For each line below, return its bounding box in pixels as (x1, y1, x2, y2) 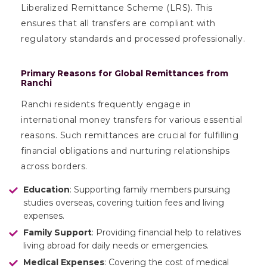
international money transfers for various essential (21, 114, 243, 125)
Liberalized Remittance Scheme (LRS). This (21, 2, 213, 13)
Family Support (23, 226, 92, 238)
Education (23, 184, 70, 195)
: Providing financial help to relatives (92, 226, 241, 238)
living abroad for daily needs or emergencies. (23, 240, 209, 251)
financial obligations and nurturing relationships (21, 145, 230, 156)
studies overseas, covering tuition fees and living (23, 197, 224, 208)
